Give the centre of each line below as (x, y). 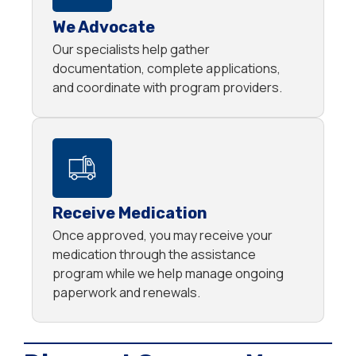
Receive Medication (130, 213)
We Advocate (104, 27)
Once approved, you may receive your (163, 236)
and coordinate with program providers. (167, 88)
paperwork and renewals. (126, 293)
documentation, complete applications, (166, 69)
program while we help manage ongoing (168, 274)
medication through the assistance (154, 255)
